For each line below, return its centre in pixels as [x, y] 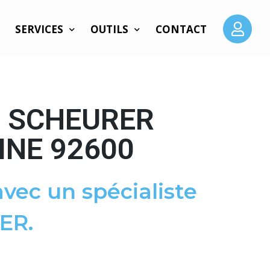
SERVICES [39, 29]
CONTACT [181, 29]
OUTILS [110, 29]
